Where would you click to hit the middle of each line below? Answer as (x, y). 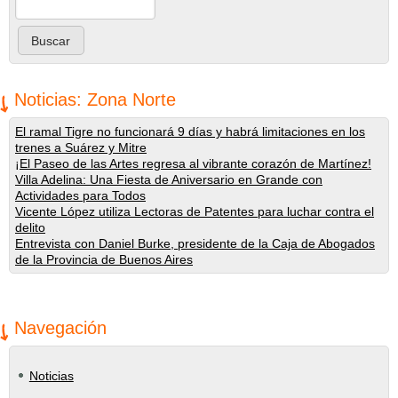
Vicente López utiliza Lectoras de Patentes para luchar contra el (195, 212)
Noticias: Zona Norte (95, 100)
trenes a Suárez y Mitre (81, 148)
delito (30, 228)
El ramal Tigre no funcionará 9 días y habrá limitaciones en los (190, 132)
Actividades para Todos (80, 196)
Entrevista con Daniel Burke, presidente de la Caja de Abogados (195, 244)
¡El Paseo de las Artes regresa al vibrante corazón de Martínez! (193, 164)
